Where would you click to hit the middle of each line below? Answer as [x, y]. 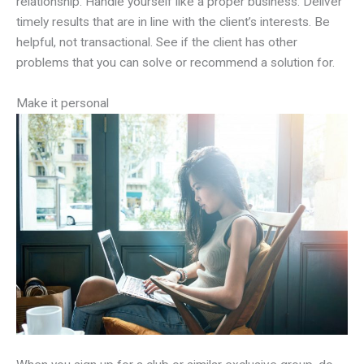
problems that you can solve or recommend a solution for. [175, 62]
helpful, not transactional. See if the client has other [157, 42]
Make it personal [63, 103]
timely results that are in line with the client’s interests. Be [173, 22]
